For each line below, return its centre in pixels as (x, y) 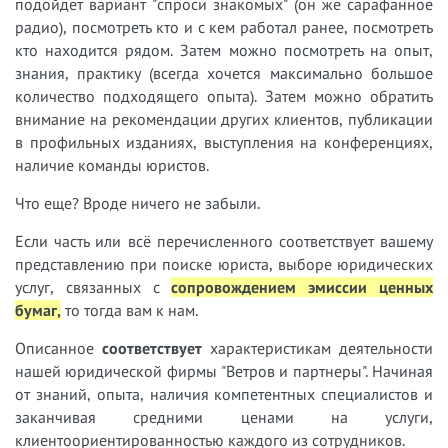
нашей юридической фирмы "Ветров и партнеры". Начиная (224, 371)
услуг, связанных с (93, 287)
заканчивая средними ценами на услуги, (224, 417)
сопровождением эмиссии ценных (302, 287)
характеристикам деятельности (317, 348)
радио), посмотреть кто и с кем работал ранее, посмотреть (224, 27)
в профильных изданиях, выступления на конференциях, (224, 142)
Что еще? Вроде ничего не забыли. (137, 203)
